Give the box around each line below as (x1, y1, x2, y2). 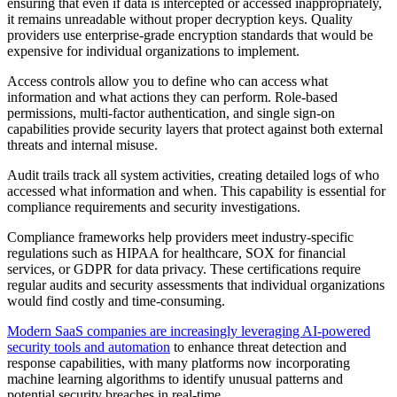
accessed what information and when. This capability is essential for (7, 183, 385, 198)
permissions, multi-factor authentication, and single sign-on (7, 105, 335, 121)
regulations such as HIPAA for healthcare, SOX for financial (7, 245, 346, 261)
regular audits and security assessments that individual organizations (7, 276, 385, 292)
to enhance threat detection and (170, 339, 346, 354)
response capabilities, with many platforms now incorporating (7, 354, 350, 370)
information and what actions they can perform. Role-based (7, 89, 338, 105)
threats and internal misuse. (7, 136, 158, 152)
